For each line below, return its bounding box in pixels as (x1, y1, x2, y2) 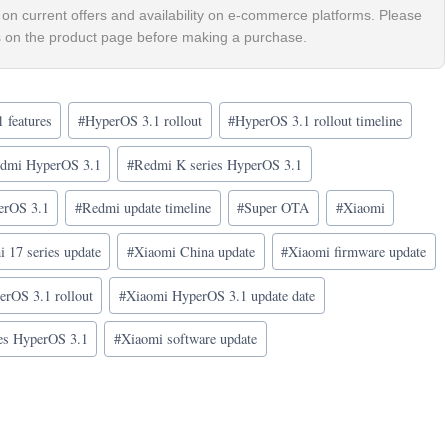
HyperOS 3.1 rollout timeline (235, 111, 403, 131)
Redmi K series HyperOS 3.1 (133, 154, 302, 174)
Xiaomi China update (133, 242, 255, 262)
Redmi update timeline (81, 198, 211, 218)
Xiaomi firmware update (288, 242, 427, 262)
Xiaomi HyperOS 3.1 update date (125, 285, 315, 305)
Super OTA (244, 198, 310, 218)
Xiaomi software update (120, 329, 257, 349)
